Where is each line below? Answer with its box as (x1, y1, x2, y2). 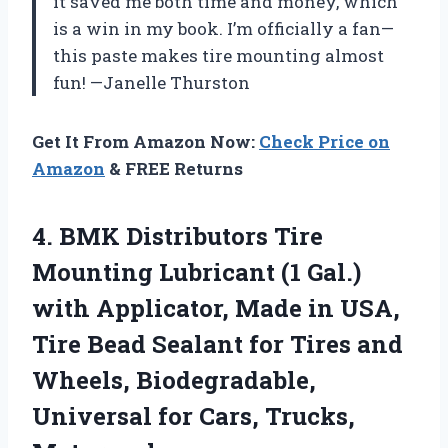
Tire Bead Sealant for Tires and (32, 328, 403, 361)
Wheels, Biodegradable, (32, 364, 316, 397)
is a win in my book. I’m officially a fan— (53, 17, 394, 41)
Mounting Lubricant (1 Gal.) (32, 256, 361, 289)
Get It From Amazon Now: (32, 130, 259, 154)
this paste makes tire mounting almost (53, 44, 384, 68)
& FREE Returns (105, 157, 243, 181)
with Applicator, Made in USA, (32, 292, 400, 325)
